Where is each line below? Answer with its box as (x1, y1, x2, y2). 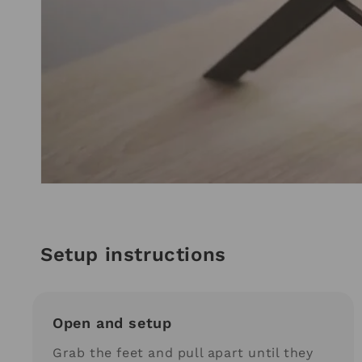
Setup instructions (40, 242, 226, 266)
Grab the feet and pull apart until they (53, 344, 314, 360)
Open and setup (53, 314, 172, 331)
